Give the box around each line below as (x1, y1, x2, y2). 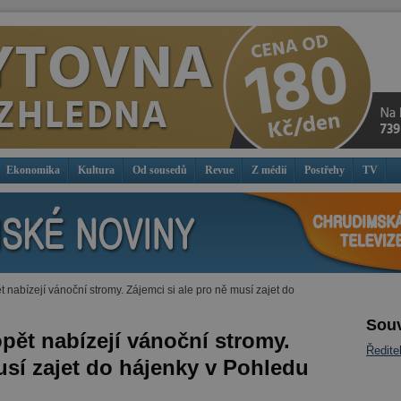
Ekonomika (6, 164, 60, 176)
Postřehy (304, 164, 345, 176)
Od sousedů (132, 164, 187, 176)
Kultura (78, 164, 115, 176)
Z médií (252, 164, 286, 176)
